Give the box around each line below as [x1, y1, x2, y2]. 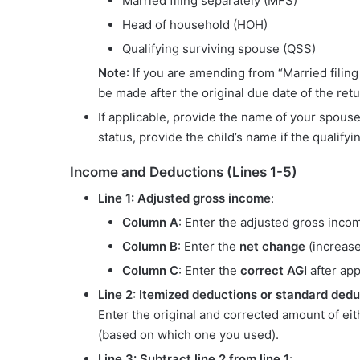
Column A [122, 215, 178, 231]
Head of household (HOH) [122, 16, 268, 32]
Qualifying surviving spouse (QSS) [122, 40, 316, 56]
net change [239, 239, 305, 255]
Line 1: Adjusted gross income [98, 190, 271, 207]
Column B [122, 239, 178, 255]
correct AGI [240, 263, 307, 279]
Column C [122, 263, 178, 279]
